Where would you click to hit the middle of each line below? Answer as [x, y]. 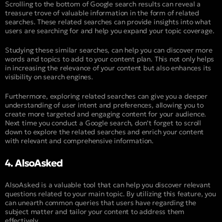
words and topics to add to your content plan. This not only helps [110, 59]
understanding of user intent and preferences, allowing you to [105, 105]
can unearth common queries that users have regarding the [101, 202]
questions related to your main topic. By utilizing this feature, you [111, 194]
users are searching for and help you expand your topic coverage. [110, 30]
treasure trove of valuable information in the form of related [102, 13]
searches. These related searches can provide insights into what [108, 22]
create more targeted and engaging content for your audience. [106, 114]
